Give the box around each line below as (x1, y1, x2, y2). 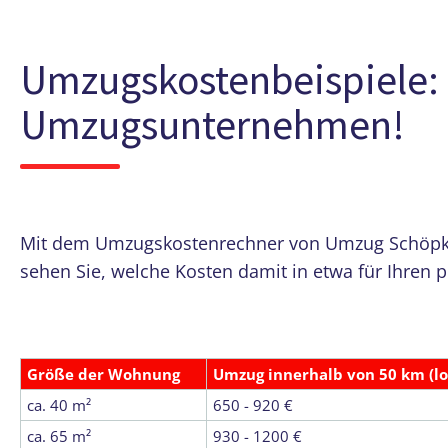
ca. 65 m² (27, 426, 91, 446)
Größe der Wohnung (27, 364, 180, 384)
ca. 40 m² (27, 395, 91, 415)
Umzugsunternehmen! (20, 98, 405, 150)
